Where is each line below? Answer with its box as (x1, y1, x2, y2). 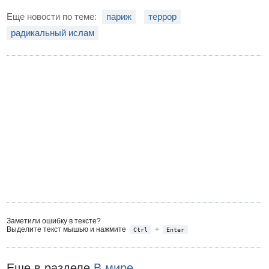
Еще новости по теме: (7, 11, 100, 22)
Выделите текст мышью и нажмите (7, 225, 128, 234)
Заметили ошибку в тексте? (7, 216, 101, 225)
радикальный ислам (11, 27, 95, 38)
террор (148, 11, 177, 22)
